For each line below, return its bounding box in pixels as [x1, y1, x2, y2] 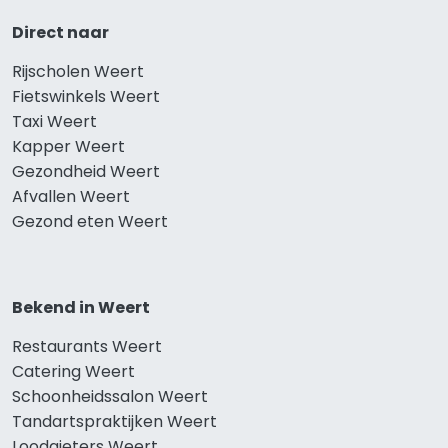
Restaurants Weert [12, 335, 162, 359]
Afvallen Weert [12, 185, 130, 209]
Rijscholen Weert [12, 60, 144, 84]
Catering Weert [12, 360, 135, 384]
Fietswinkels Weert [12, 85, 160, 109]
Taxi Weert [12, 110, 97, 134]
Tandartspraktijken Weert [12, 410, 217, 434]
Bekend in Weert [12, 296, 150, 320]
